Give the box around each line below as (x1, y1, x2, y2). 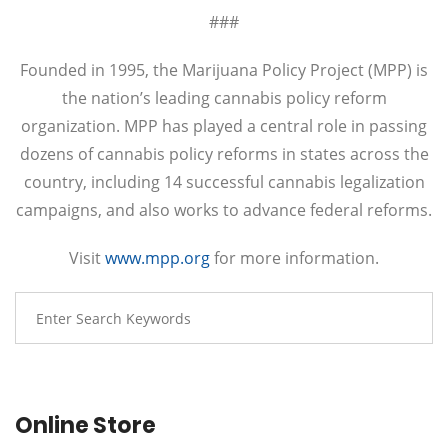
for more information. (210, 247, 379, 270)
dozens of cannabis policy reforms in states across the (19, 143, 429, 166)
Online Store (15, 410, 156, 442)
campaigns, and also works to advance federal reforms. (16, 199, 432, 222)
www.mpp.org (105, 247, 210, 270)
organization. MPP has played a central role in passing (21, 115, 427, 138)
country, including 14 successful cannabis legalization (23, 171, 425, 194)
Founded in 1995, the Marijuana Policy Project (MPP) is (20, 59, 428, 82)
